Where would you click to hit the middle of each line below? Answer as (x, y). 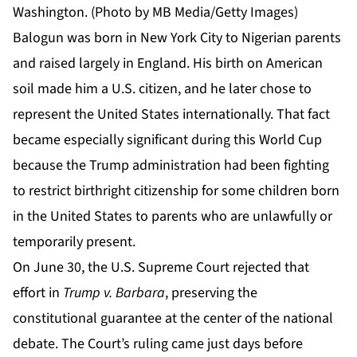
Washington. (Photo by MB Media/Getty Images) (155, 12)
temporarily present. (74, 241)
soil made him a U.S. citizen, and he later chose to (162, 88)
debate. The (50, 343)
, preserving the (211, 292)
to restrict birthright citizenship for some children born (176, 190)
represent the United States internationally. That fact (171, 114)
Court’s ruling (128, 343)
